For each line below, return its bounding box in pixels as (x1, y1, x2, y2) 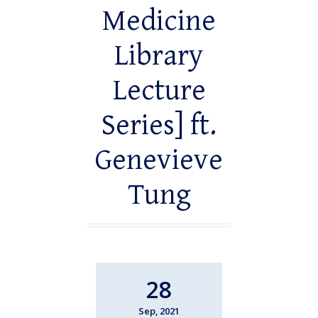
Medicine (102, 4, 216, 39)
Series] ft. (102, 109, 216, 143)
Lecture (112, 74, 206, 109)
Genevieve (95, 143, 223, 178)
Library (114, 39, 204, 74)
